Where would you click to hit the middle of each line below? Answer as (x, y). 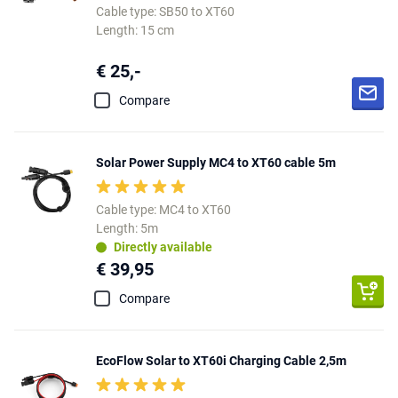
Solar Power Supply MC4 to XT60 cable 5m (216, 163)
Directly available (163, 247)
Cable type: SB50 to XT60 (165, 12)
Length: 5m (127, 228)
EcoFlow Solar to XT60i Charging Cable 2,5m (221, 361)
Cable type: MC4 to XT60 (163, 210)
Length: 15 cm (135, 30)
